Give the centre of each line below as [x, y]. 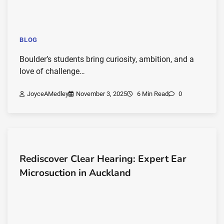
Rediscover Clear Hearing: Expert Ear [103, 159]
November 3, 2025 [101, 94]
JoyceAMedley [48, 94]
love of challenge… [52, 71]
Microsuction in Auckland [75, 173]
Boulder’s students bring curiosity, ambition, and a [107, 59]
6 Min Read [152, 94]
